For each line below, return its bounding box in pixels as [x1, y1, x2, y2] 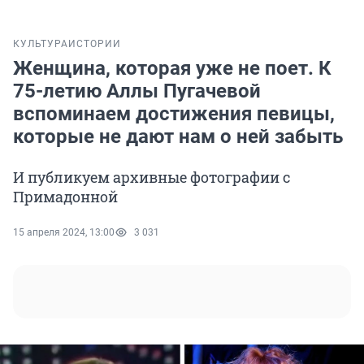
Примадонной [13, 187, 118, 207]
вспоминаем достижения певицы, [13, 102, 335, 126]
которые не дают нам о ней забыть [13, 125, 343, 149]
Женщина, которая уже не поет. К [13, 57, 331, 80]
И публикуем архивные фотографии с [13, 167, 290, 188]
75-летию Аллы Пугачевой [13, 80, 261, 103]
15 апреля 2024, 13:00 [13, 227, 115, 239]
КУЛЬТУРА [13, 38, 68, 50]
